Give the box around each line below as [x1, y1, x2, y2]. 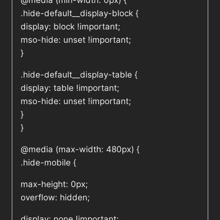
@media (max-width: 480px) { [21, 144, 139, 155]
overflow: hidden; [21, 192, 90, 203]
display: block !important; [21, 22, 120, 32]
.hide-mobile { [21, 158, 76, 168]
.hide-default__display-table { [21, 70, 137, 80]
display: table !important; [21, 83, 119, 93]
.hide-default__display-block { [21, 8, 138, 19]
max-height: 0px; [21, 179, 88, 190]
